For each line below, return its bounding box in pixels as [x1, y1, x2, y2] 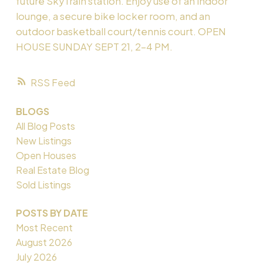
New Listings [15, 134, 72, 147]
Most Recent [15, 221, 73, 234]
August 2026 [15, 235, 72, 248]
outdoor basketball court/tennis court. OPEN [15, 25, 226, 38]
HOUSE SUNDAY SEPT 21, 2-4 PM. [15, 40, 173, 53]
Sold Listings [15, 178, 71, 191]
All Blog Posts [15, 120, 75, 133]
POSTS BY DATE [15, 206, 88, 219]
